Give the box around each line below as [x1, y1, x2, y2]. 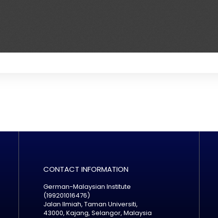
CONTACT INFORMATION [43, 164, 128, 175]
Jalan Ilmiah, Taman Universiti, [43, 200, 138, 209]
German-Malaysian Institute [43, 182, 131, 192]
